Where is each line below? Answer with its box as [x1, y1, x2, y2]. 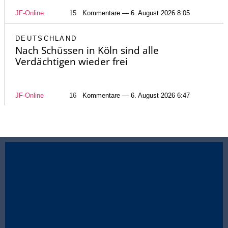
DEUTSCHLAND [15, 35, 77, 43]
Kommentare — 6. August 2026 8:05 [82, 9, 190, 17]
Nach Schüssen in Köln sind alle [15, 44, 159, 58]
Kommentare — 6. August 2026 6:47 [82, 92, 190, 100]
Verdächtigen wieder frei [15, 55, 128, 69]
